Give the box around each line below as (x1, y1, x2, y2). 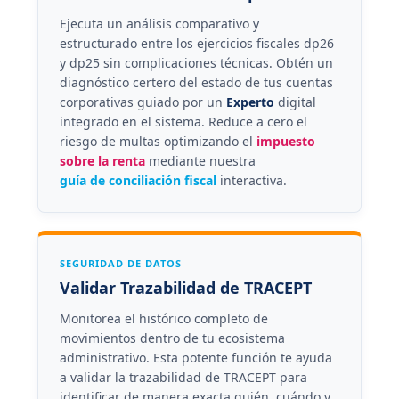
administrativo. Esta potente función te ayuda (59, 348, 332, 366)
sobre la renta (59, 151, 145, 169)
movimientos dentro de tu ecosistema (59, 329, 285, 346)
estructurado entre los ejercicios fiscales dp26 (59, 34, 334, 52)
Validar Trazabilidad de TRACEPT (59, 276, 312, 298)
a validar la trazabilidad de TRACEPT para (59, 368, 307, 386)
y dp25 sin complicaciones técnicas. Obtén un (59, 53, 333, 71)
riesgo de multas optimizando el (59, 132, 256, 150)
